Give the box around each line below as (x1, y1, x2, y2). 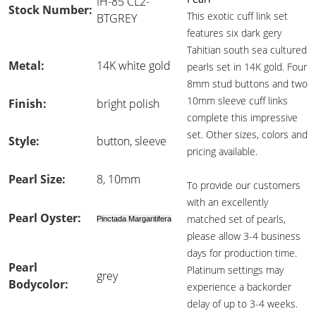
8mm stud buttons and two (187, 77, 308, 90)
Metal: (8, 58, 44, 73)
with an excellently (187, 195, 268, 209)
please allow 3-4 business (187, 229, 300, 243)
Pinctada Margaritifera (97, 214, 171, 223)
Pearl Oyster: (8, 210, 81, 226)
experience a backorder (187, 280, 291, 293)
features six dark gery (187, 26, 281, 39)
